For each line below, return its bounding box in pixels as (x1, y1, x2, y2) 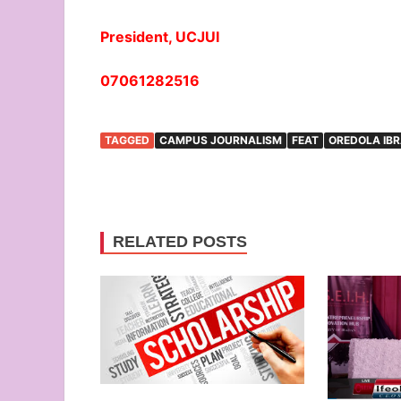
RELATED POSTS (113, 232, 247, 251)
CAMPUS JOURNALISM (159, 132, 282, 147)
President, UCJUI (100, 27, 219, 46)
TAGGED (105, 132, 149, 147)
